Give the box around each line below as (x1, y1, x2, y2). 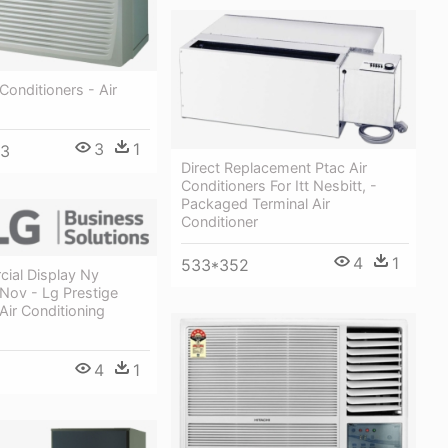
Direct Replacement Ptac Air (181, 159, 367, 177)
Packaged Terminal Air (181, 195, 330, 213)
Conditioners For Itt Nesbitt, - (181, 177, 377, 195)
